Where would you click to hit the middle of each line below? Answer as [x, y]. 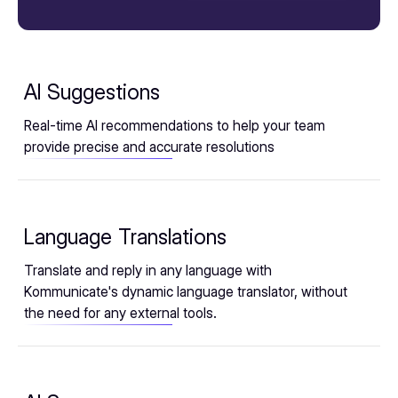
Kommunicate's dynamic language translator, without [186, 292]
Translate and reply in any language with [148, 271]
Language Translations [125, 237]
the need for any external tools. [120, 314]
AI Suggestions [92, 92]
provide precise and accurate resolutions [149, 147]
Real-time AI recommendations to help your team [175, 126]
